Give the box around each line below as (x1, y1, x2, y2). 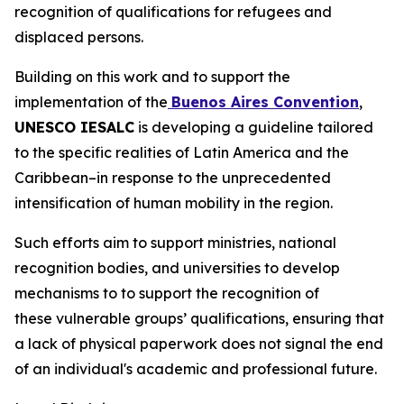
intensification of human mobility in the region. (14, 194, 333, 212)
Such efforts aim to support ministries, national (14, 234, 336, 252)
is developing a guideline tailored (134, 118, 373, 136)
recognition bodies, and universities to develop (14, 259, 340, 277)
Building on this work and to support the (14, 68, 290, 86)
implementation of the (14, 93, 168, 111)
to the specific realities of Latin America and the (14, 143, 349, 161)
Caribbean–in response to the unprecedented (14, 169, 331, 187)
